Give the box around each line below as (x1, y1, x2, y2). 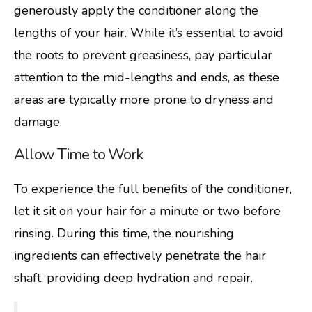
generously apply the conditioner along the (14, 2, 258, 19)
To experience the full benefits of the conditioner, (14, 180, 292, 198)
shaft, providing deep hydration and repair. (14, 270, 253, 287)
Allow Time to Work (14, 144, 143, 166)
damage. (14, 114, 62, 131)
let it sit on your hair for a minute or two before (14, 203, 281, 220)
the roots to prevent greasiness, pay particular (14, 47, 272, 64)
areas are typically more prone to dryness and (14, 91, 274, 109)
